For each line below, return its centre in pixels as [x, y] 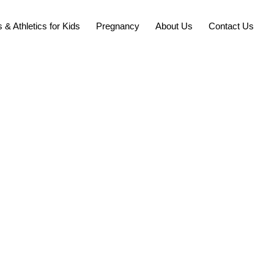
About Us [174, 26]
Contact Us [231, 26]
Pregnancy [117, 26]
